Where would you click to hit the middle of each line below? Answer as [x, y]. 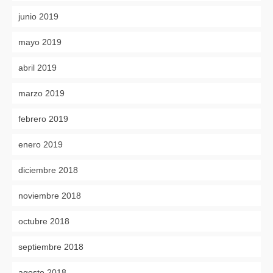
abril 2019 [37, 67]
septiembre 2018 [51, 246]
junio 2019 [38, 16]
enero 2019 [41, 144]
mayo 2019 [40, 42]
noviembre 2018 [50, 195]
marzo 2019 [41, 93]
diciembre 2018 [48, 170]
